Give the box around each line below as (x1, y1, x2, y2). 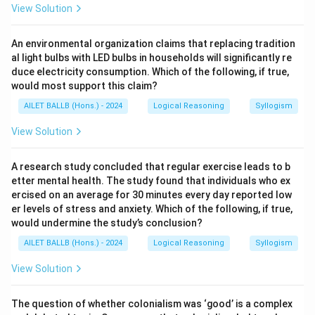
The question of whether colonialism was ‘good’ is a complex (11, 298, 292, 309)
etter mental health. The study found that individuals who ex (11, 175, 290, 186)
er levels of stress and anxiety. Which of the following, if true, (11, 203, 292, 214)
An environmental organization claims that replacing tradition (11, 38, 295, 49)
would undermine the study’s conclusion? (11, 217, 202, 229)
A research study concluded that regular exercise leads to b (11, 161, 290, 172)
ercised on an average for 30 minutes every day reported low (11, 189, 292, 200)
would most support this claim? (11, 80, 157, 91)
